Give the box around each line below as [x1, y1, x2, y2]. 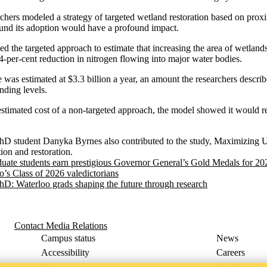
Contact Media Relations [14, 221, 107, 231]
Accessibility [41, 247, 90, 257]
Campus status [41, 233, 96, 243]
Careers [216, 247, 245, 257]
